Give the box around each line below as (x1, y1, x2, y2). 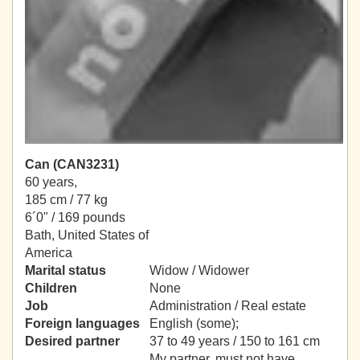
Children (25, 281, 77, 296)
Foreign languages (25, 317, 140, 331)
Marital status (25, 264, 106, 278)
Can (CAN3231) (25, 157, 119, 172)
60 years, (25, 175, 77, 190)
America (25, 246, 72, 260)
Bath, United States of (25, 228, 149, 243)
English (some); (149, 317, 242, 331)
